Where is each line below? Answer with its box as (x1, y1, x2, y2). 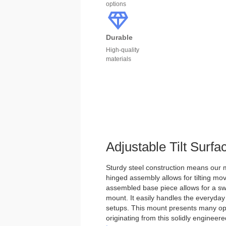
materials (106, 55, 131, 63)
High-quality (106, 46, 139, 53)
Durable (106, 33, 133, 41)
